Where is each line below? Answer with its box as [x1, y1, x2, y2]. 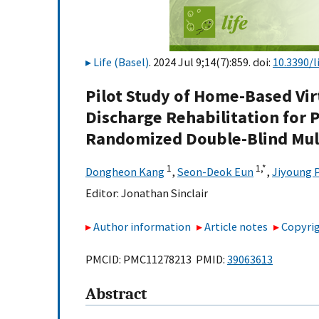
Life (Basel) [93, 55, 149, 69]
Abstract [85, 285, 147, 304]
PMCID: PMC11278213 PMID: [85, 252, 227, 267]
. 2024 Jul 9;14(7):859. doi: [149, 55, 273, 69]
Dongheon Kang [85, 164, 164, 179]
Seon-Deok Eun [177, 164, 253, 179]
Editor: [85, 186, 121, 201]
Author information [93, 219, 191, 234]
